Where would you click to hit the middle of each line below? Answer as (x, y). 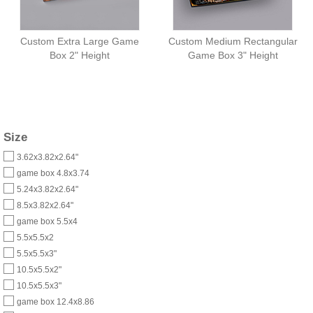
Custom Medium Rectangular (233, 41)
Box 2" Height (80, 55)
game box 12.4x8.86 (56, 301)
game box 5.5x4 (47, 221)
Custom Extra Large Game (80, 41)
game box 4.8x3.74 (53, 173)
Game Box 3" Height (233, 55)
